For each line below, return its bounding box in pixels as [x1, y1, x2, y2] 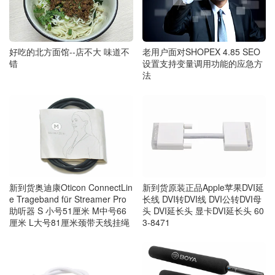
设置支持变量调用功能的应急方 [142, 57, 263, 70]
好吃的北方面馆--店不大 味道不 [9, 45, 130, 58]
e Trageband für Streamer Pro [9, 193, 126, 206]
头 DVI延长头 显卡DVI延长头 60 [142, 204, 264, 217]
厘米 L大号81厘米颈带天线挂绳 [9, 216, 130, 229]
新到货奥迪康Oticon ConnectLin [9, 181, 133, 194]
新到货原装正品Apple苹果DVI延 [142, 181, 264, 194]
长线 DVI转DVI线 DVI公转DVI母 [142, 193, 261, 206]
